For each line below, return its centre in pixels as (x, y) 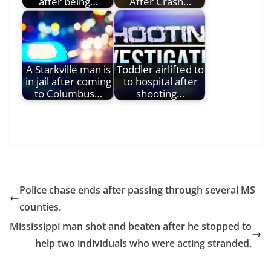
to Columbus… (68, 93)
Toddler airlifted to (160, 69)
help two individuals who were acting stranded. (143, 243)
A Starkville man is (68, 69)
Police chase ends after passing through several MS (137, 190)
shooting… (160, 93)
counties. (40, 207)
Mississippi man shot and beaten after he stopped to (131, 227)
